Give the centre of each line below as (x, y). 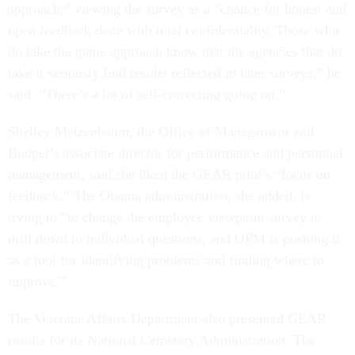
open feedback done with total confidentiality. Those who (174, 30)
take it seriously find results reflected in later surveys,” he (174, 73)
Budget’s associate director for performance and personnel (176, 153)
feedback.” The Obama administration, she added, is (159, 196)
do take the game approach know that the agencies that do (175, 52)
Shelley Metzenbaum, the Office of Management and (161, 132)
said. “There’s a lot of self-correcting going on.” (147, 94)
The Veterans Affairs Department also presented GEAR (167, 319)
